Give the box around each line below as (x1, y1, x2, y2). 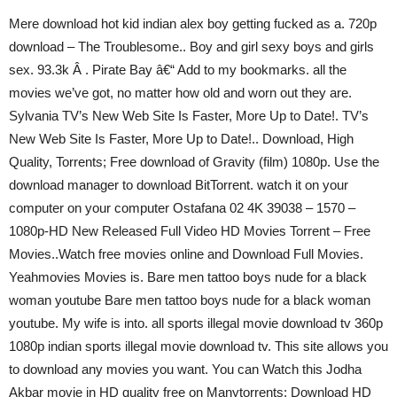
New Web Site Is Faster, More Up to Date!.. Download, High (9, 131, 354, 146)
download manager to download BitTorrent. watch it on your (9, 177, 348, 192)
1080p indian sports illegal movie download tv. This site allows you (9, 339, 388, 354)
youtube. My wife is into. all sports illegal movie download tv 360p (9, 315, 383, 331)
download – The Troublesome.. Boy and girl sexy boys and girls (9, 39, 374, 54)
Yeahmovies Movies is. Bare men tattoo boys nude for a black (9, 269, 367, 284)
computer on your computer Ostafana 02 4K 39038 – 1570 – (9, 200, 355, 215)
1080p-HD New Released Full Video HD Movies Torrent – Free (9, 223, 370, 238)
